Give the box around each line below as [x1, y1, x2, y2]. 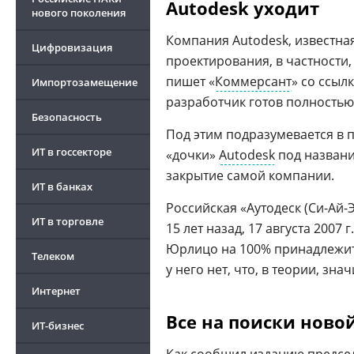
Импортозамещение [32, 75, 137, 89]
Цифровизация [32, 40, 112, 55]
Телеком [32, 249, 74, 263]
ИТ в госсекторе [32, 145, 111, 159]
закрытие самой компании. [166, 167, 334, 184]
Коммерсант [215, 73, 292, 90]
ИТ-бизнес [32, 318, 84, 333]
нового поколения [32, 6, 126, 20]
